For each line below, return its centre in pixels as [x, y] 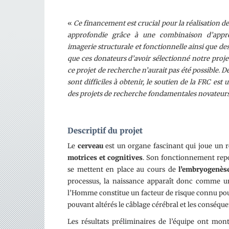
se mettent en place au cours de [123, 169]
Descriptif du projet [105, 131]
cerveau [90, 146]
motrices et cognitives [105, 158]
